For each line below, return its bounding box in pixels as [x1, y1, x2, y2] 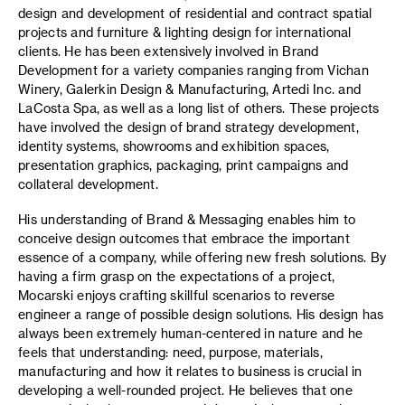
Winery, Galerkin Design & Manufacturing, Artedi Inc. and [18, 81, 361, 97]
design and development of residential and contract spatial [18, 5, 372, 21]
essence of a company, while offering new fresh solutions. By [18, 249, 386, 265]
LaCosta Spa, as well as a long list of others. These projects [18, 100, 380, 116]
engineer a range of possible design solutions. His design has [18, 306, 384, 322]
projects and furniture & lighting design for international [18, 24, 352, 40]
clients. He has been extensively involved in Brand [18, 43, 319, 59]
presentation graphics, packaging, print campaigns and [18, 157, 349, 173]
